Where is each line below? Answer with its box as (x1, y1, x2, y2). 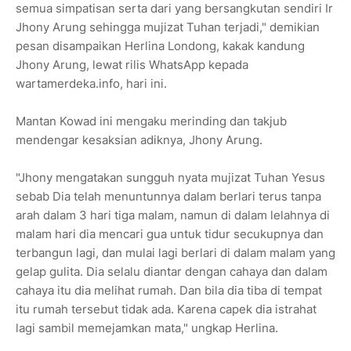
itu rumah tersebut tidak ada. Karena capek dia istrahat (16, 302, 317, 317)
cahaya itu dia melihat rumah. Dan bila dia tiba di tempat (16, 283, 322, 299)
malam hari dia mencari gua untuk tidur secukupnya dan (16, 226, 324, 242)
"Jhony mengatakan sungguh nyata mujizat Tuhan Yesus (16, 170, 325, 186)
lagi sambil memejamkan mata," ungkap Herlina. (16, 320, 278, 336)
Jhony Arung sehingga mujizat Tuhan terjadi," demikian (16, 20, 320, 35)
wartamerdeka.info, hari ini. (16, 76, 167, 92)
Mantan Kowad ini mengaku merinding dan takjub (16, 114, 287, 129)
